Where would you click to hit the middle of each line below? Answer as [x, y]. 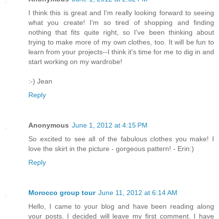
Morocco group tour [62, 193]
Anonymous [49, 125]
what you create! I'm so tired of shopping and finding [121, 23]
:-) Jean [40, 81]
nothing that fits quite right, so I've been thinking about [121, 33]
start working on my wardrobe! [75, 62]
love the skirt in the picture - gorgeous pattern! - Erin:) [111, 149]
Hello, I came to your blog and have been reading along [121, 207]
